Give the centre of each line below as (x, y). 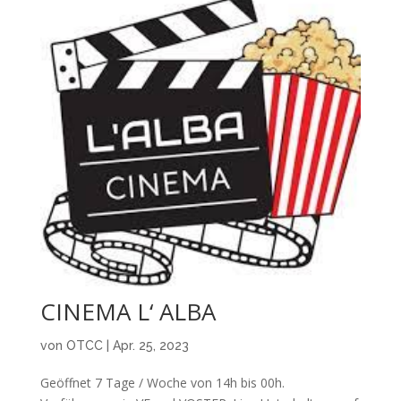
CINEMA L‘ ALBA (128, 312)
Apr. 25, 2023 (150, 346)
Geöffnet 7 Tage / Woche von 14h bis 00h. (162, 383)
